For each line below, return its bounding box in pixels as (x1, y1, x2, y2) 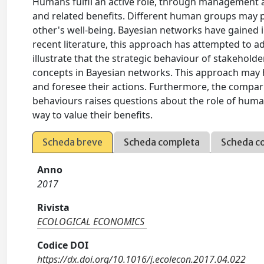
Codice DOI (37, 239, 89, 252)
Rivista (37, 201, 70, 214)
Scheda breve (42, 136, 103, 148)
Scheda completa (124, 136, 200, 148)
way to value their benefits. (32, 108, 153, 121)
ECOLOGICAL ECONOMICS (37, 215, 145, 228)
